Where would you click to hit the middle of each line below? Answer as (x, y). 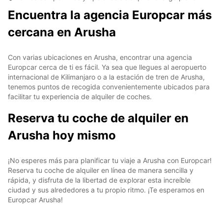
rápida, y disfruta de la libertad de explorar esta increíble (99, 180)
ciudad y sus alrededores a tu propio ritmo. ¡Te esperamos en (106, 190)
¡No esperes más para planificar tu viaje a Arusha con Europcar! (110, 160)
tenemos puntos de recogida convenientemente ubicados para (109, 86)
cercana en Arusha (62, 32)
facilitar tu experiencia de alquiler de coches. (80, 96)
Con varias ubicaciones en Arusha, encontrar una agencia (100, 57)
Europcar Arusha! (35, 199)
